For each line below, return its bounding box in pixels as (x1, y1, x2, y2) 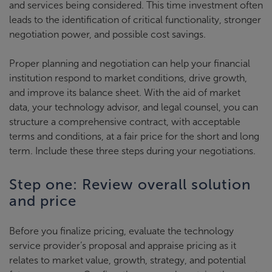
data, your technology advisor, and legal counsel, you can (9, 102, 258, 113)
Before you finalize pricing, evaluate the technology (9, 226, 234, 237)
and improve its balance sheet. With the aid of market (9, 87, 240, 98)
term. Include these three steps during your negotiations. (9, 146, 256, 157)
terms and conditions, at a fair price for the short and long (9, 131, 259, 142)
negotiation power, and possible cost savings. (9, 29, 206, 40)
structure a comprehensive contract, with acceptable (9, 117, 240, 127)
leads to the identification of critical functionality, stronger (9, 15, 261, 25)
